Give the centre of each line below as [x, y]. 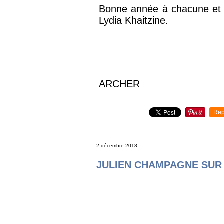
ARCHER [120, 84]
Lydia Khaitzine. [134, 20]
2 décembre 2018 [117, 145]
